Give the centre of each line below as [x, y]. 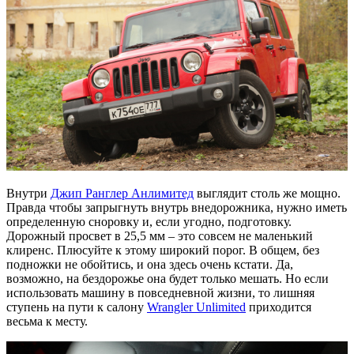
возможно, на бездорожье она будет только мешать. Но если [168, 278]
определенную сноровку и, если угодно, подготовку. [149, 221]
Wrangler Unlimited [196, 307]
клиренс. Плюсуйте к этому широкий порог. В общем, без [163, 250]
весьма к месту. [47, 321]
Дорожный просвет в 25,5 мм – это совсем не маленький [160, 235]
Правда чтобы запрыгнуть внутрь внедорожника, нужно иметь [177, 207]
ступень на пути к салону [77, 307]
